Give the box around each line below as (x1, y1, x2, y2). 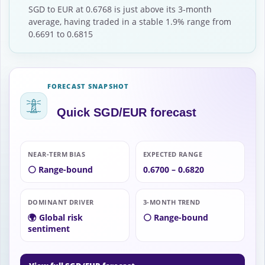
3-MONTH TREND (143, 197, 201, 206)
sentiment (28, 222, 70, 234)
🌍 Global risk (28, 211, 83, 223)
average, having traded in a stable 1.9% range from (28, 16, 231, 28)
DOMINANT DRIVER (28, 197, 94, 206)
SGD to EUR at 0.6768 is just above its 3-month (28, 4, 212, 15)
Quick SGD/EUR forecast (57, 105, 196, 119)
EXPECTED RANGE (143, 149, 203, 159)
